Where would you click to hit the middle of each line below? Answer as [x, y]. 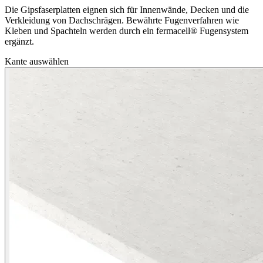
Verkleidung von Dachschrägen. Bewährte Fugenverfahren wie [122, 21]
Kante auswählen [37, 62]
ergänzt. [19, 42]
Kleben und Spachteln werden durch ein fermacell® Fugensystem [127, 31]
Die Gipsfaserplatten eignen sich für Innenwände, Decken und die [127, 10]
